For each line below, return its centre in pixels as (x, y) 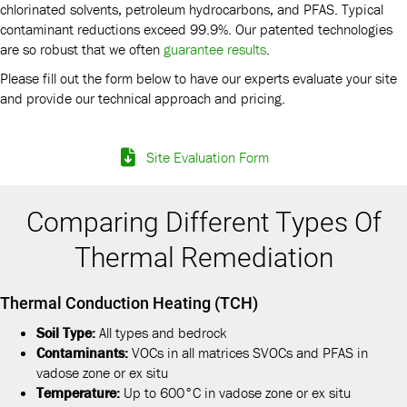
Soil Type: (66, 332)
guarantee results (215, 49)
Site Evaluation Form (207, 157)
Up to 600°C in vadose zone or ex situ (235, 392)
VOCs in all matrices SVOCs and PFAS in (248, 352)
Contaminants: (82, 352)
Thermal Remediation (203, 256)
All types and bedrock (161, 332)
